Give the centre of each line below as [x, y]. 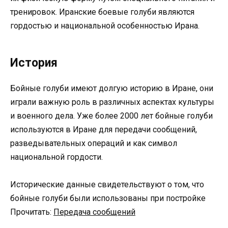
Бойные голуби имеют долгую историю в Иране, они [112, 89]
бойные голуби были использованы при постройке [108, 198]
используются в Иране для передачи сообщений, [104, 130]
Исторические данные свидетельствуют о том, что [107, 185]
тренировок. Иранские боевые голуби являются [102, 12]
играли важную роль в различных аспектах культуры [112, 102]
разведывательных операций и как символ [94, 144]
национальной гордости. [56, 157]
